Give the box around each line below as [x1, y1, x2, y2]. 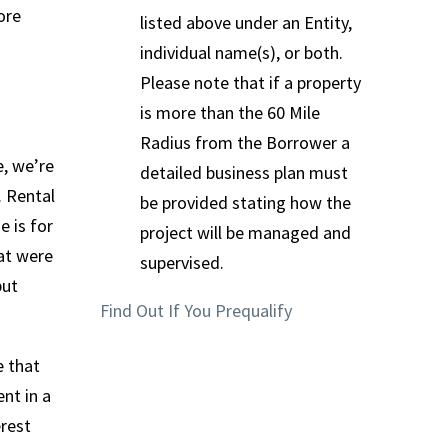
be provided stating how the [140, 190, 351, 214]
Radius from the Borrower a [140, 130, 350, 154]
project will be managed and [140, 220, 351, 244]
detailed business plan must [140, 160, 348, 184]
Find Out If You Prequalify [100, 298, 292, 322]
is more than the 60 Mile [140, 100, 320, 124]
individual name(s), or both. [140, 40, 343, 64]
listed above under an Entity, [140, 10, 352, 34]
